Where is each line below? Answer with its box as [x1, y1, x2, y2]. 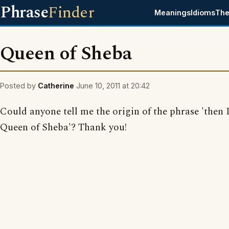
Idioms [191, 8, 216, 17]
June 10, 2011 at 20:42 [76, 81, 150, 90]
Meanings [154, 8, 191, 17]
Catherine [38, 81, 74, 90]
